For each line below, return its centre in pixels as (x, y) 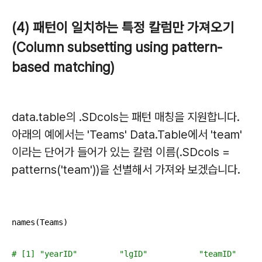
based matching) (63, 68)
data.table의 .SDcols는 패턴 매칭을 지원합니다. (126, 117)
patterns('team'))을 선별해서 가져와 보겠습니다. (126, 170)
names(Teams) (40, 223)
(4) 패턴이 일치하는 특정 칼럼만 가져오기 (123, 28)
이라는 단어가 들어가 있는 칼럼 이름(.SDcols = (121, 152)
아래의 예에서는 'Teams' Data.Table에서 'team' (127, 135)
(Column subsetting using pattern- (117, 48)
